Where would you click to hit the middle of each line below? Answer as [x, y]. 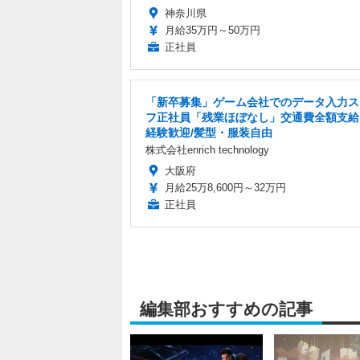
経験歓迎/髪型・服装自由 [209, 132]
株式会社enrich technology [207, 149]
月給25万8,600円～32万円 [225, 187]
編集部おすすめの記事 [226, 309]
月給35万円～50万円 [213, 30]
